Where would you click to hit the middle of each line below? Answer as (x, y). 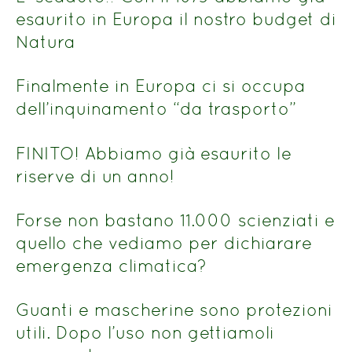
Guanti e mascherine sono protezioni (174, 310)
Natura (46, 41)
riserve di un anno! (95, 176)
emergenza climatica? (111, 266)
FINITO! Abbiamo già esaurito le (154, 153)
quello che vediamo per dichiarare (164, 243)
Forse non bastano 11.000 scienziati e (175, 220)
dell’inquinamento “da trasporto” (156, 109)
